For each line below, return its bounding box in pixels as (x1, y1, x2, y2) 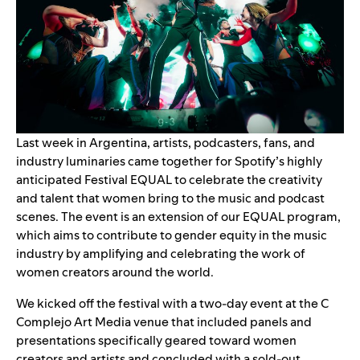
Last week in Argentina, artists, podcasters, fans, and (16, 134, 315, 152)
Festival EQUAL (84, 171, 172, 189)
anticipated (16, 171, 84, 189)
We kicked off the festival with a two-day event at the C (16, 295, 329, 313)
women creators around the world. (16, 264, 216, 281)
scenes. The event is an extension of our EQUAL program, (16, 208, 341, 226)
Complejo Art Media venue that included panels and (16, 313, 312, 331)
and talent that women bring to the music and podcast (16, 190, 325, 207)
